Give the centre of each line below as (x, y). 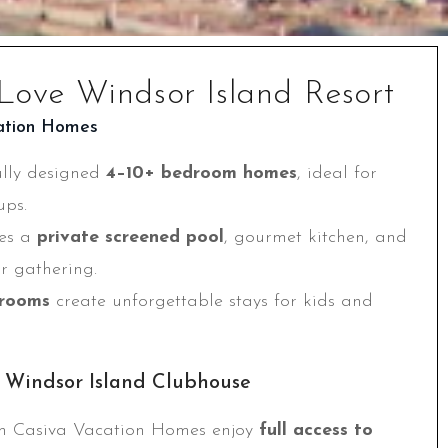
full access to (316, 431)
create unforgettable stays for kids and (211, 302)
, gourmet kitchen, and (315, 238)
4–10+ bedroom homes (201, 174)
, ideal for (337, 174)
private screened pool (130, 238)
